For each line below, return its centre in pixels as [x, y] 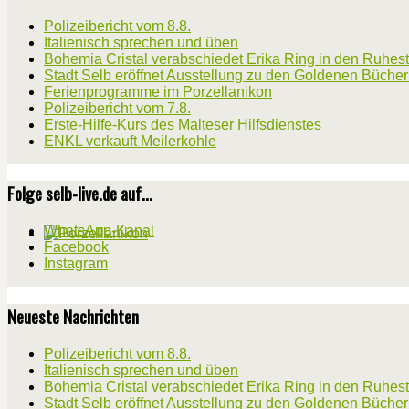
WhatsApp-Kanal [99, 231]
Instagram [76, 264]
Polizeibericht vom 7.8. [117, 108]
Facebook [76, 247]
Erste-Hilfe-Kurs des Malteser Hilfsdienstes [183, 124]
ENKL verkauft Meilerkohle [130, 141]
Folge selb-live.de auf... [80, 194]
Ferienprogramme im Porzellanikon [158, 91]
